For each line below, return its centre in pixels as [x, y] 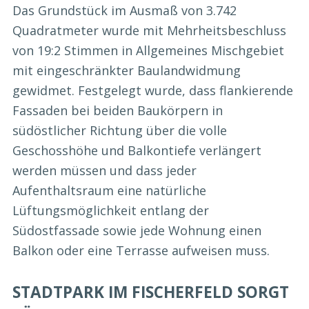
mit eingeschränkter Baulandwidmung [127, 70]
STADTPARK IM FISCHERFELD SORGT [151, 292]
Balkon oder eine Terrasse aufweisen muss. [141, 250]
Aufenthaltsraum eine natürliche [109, 190]
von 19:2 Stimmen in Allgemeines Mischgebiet [148, 50]
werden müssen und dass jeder [104, 170]
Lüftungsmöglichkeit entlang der [111, 210]
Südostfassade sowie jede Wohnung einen [137, 230]
